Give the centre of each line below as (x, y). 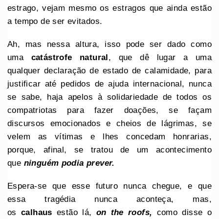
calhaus (37, 212)
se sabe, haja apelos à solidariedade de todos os (109, 97)
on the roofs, (124, 212)
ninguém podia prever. (69, 163)
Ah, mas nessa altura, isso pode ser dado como (109, 44)
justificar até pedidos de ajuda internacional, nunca (109, 84)
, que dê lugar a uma (160, 57)
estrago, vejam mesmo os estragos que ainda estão (109, 8)
